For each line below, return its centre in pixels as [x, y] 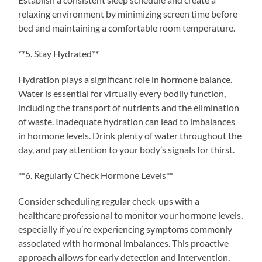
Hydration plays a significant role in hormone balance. [125, 79]
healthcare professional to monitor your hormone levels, [131, 215]
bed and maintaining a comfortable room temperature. [127, 27]
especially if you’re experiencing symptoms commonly [125, 229]
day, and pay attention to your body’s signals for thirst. [127, 149]
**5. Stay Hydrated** [59, 53]
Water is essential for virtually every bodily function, [122, 93]
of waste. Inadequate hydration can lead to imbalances [127, 121]
